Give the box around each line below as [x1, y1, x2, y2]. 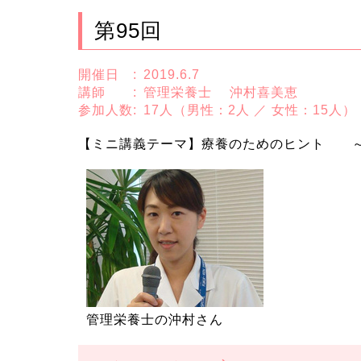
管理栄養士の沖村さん [86, 313, 223, 326]
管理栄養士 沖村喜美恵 [143, 85, 298, 99]
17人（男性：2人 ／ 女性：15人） [143, 103, 356, 117]
